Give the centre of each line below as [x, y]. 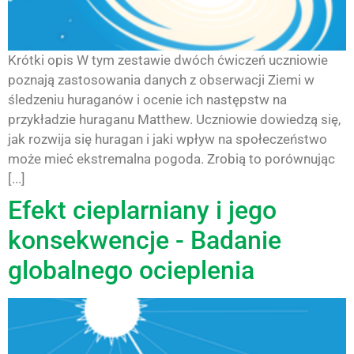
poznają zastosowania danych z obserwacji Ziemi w [161, 79]
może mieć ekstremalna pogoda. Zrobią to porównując [171, 158]
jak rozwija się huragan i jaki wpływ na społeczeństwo [168, 139]
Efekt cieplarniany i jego [142, 210]
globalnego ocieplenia [134, 270]
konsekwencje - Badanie [145, 240]
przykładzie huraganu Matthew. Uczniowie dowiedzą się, [174, 119]
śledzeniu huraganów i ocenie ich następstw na [147, 99]
